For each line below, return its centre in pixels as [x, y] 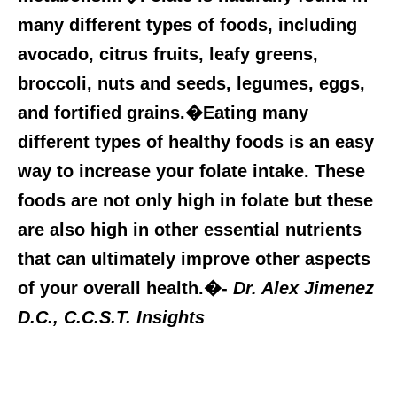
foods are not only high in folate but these [195, 200]
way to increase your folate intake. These [191, 171]
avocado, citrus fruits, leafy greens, [168, 54]
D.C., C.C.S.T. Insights [111, 317]
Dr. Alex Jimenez [304, 288]
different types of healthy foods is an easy [196, 141]
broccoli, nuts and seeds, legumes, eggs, [191, 83]
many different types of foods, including [187, 24]
